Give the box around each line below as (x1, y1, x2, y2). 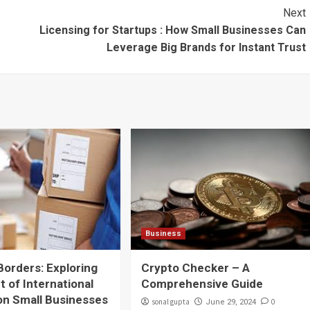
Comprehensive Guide (140, 276, 263, 291)
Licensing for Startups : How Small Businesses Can (39, 23, 306, 37)
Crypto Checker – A (140, 260, 250, 275)
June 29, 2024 (205, 297, 256, 307)
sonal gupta (151, 296, 190, 307)
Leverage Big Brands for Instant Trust (106, 40, 306, 54)
